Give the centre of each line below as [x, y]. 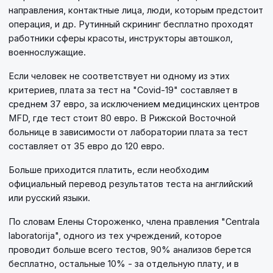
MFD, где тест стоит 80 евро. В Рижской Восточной [122, 118]
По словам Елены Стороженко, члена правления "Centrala [134, 221]
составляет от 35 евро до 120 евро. [87, 146]
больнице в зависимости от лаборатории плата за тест [128, 132]
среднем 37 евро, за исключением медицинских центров [134, 104]
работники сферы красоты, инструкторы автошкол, [121, 38]
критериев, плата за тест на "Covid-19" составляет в [123, 90]
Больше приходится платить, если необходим [109, 169]
